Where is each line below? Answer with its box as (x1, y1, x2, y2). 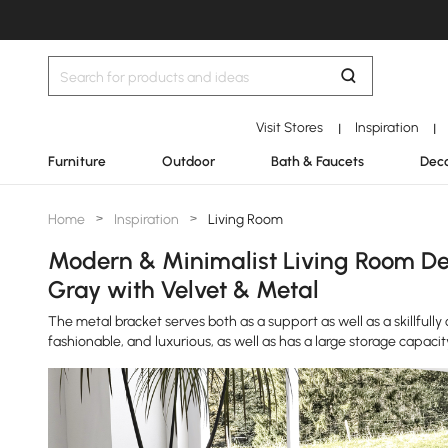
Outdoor (162, 153, 215, 169)
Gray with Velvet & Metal (48, 275, 319, 304)
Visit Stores (256, 119, 324, 135)
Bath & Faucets (271, 153, 364, 169)
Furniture (48, 153, 106, 169)
